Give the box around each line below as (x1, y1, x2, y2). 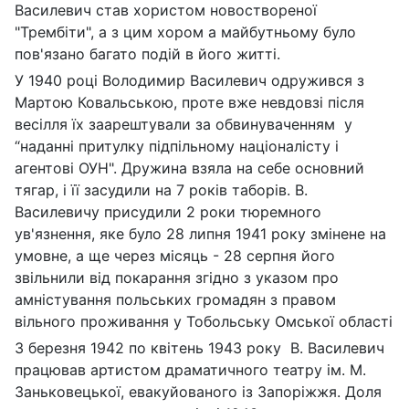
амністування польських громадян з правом (15, 289, 336, 309)
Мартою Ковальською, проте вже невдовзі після (15, 92, 364, 111)
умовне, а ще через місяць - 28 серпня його (15, 246, 335, 265)
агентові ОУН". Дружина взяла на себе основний (15, 158, 364, 177)
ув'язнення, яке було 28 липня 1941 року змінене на (15, 224, 386, 243)
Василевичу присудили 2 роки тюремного (15, 202, 321, 221)
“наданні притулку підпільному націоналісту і (15, 136, 339, 155)
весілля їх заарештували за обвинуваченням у (15, 114, 352, 133)
